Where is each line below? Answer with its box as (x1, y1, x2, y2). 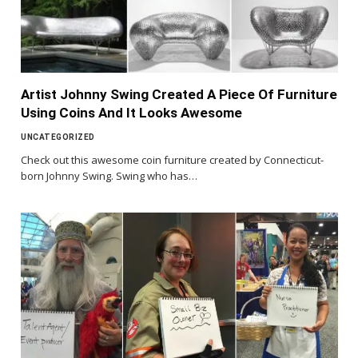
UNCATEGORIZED (21, 133, 95, 142)
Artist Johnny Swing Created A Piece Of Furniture (21, 86, 337, 103)
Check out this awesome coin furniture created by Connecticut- (21, 153, 324, 168)
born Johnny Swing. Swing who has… (21, 169, 197, 184)
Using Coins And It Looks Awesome (21, 105, 242, 121)
